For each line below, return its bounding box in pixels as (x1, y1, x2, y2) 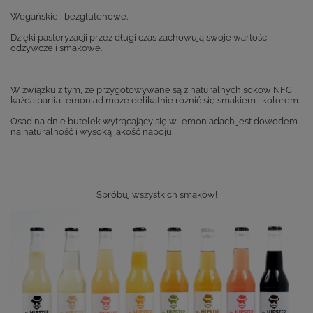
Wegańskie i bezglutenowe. (10, 11, 128, 22)
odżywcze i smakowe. (10, 43, 102, 54)
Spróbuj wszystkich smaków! (96, 189, 217, 201)
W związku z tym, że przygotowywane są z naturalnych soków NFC (10, 85, 292, 96)
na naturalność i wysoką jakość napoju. (10, 126, 173, 138)
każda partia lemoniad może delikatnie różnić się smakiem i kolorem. (10, 95, 300, 106)
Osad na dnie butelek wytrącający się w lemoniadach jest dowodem (10, 116, 298, 127)
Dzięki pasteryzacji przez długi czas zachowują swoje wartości (10, 32, 269, 43)
